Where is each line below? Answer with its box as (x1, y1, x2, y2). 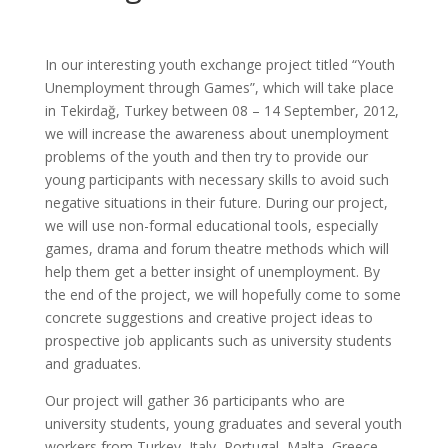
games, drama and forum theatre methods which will (44, 239, 389, 258)
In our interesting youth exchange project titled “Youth (44, 55, 395, 74)
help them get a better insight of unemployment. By (44, 262, 380, 281)
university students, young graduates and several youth (44, 414, 402, 433)
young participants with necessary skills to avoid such (44, 170, 389, 189)
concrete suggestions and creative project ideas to (44, 308, 373, 327)
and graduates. (44, 354, 141, 373)
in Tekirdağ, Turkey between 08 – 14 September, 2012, (44, 101, 399, 120)
